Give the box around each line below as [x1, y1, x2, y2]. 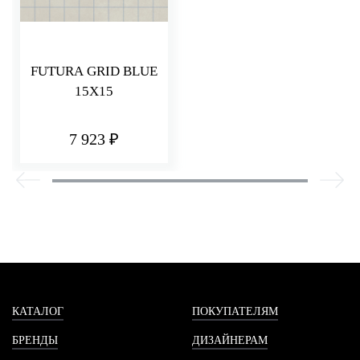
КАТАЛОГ [12, 305, 63, 317]
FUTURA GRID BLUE [31, 63, 157, 80]
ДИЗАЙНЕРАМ [192, 333, 268, 346]
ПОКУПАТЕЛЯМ [192, 305, 278, 317]
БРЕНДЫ [12, 333, 58, 346]
